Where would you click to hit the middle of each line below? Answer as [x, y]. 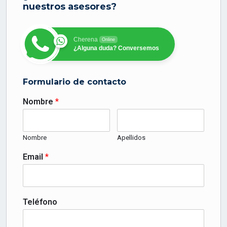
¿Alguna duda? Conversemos [116, 48]
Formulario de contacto [74, 82]
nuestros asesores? [70, 7]
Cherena [86, 40]
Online [108, 40]
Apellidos [131, 138]
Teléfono [40, 202]
